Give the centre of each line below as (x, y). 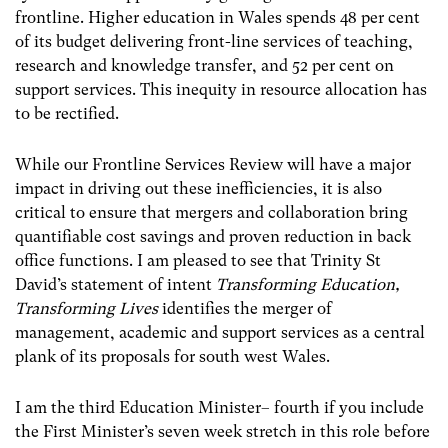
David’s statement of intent (115, 284)
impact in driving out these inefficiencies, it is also (198, 188)
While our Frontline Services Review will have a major (213, 164)
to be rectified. (67, 113)
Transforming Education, (308, 284)
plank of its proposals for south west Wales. (172, 356)
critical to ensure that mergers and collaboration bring (211, 212)
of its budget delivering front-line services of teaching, (214, 41)
